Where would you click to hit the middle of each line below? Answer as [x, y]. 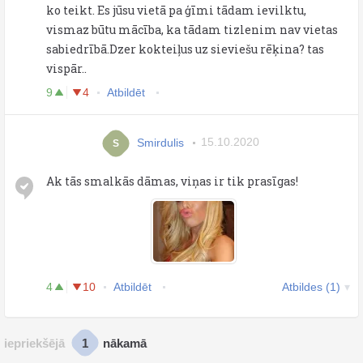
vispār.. [66, 68]
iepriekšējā [34, 344]
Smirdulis [160, 142]
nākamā [125, 344]
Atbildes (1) [311, 286]
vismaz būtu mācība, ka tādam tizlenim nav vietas [192, 29]
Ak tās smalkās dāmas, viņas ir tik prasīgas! [172, 181]
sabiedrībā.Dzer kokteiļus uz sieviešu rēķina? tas [185, 49]
